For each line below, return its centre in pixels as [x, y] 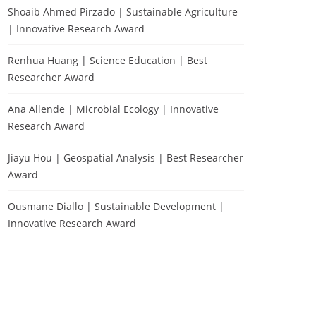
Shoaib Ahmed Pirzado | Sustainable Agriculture [123, 12]
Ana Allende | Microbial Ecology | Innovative [113, 109]
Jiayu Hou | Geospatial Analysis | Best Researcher [126, 158]
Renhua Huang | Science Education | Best [108, 60]
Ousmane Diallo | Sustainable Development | [116, 206]
